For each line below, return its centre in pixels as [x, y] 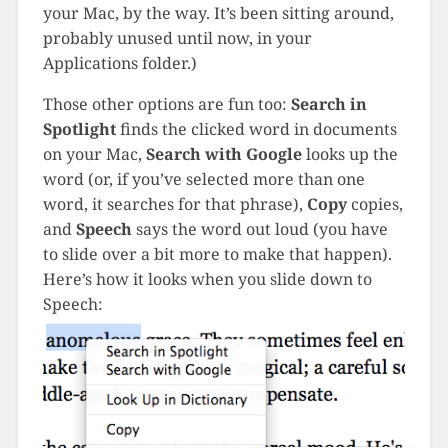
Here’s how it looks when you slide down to [207, 279]
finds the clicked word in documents [256, 129]
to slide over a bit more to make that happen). [217, 254]
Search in [326, 104]
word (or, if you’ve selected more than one [203, 179]
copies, [374, 204]
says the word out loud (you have [259, 229]
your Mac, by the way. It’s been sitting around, [218, 13]
